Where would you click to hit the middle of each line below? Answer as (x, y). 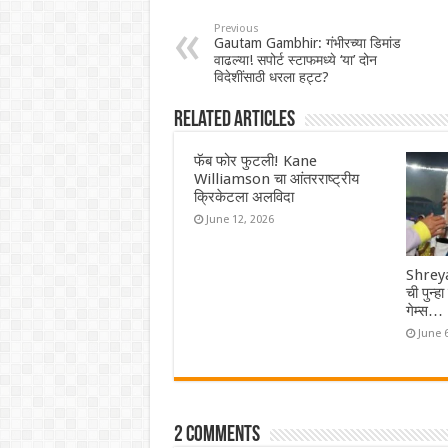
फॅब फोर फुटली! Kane (255, 161)
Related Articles (234, 121)
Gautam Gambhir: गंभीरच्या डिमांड (307, 43)
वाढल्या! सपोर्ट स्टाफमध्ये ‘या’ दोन (295, 60)
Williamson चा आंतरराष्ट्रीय (276, 179)
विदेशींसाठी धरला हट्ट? (271, 77)
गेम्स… (425, 310)
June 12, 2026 (239, 220)
